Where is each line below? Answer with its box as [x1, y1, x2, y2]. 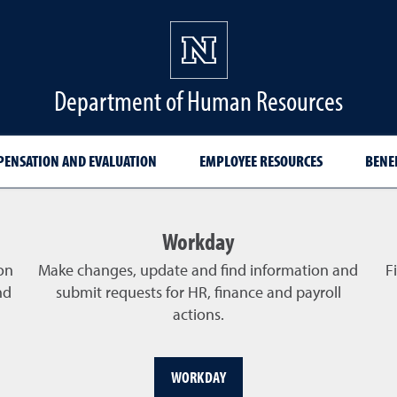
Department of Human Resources [54, 82, 343, 118]
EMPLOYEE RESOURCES [198, 151, 323, 171]
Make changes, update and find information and [38, 262, 359, 279]
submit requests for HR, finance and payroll [55, 284, 341, 301]
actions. [172, 307, 224, 323]
